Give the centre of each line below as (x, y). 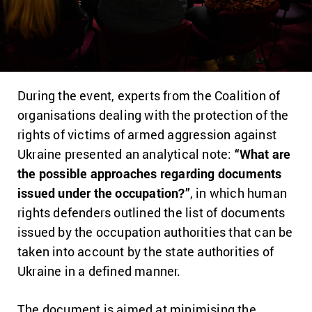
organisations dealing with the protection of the (153, 115)
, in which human (239, 193)
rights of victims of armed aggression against (147, 134)
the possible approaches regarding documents (150, 173)
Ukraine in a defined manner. (99, 271)
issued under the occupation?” (104, 193)
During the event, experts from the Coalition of (149, 95)
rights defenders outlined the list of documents (151, 212)
